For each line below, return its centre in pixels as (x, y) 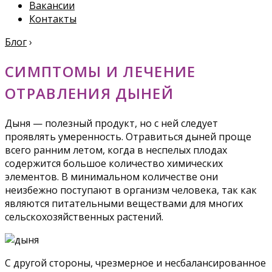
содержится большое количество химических (114, 163)
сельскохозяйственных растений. (84, 216)
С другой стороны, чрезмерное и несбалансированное (135, 263)
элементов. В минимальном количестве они (111, 176)
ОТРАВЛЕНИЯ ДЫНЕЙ (89, 93)
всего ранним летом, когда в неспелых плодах (116, 150)
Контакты (53, 19)
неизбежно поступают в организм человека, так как (131, 190)
